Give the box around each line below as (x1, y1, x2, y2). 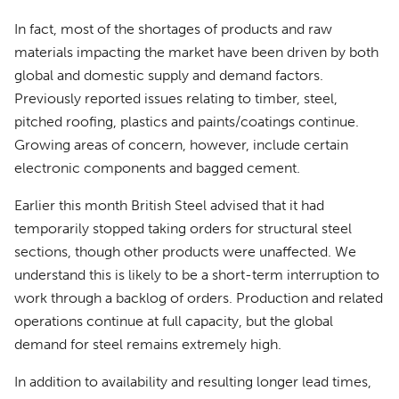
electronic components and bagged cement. (14, 159, 300, 176)
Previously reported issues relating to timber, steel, (14, 90, 338, 107)
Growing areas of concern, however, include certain (14, 136, 348, 153)
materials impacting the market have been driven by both (14, 44, 379, 61)
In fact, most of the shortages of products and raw (14, 20, 332, 37)
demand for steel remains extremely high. (14, 336, 281, 353)
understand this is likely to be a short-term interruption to (14, 266, 379, 283)
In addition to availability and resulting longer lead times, (14, 373, 371, 390)
